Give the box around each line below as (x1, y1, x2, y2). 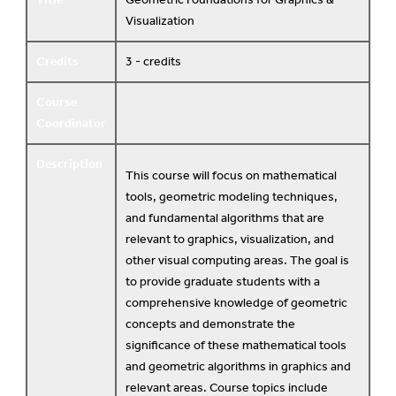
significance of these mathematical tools (126, 338, 346, 354)
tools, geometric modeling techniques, (126, 189, 338, 205)
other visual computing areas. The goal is (126, 253, 349, 269)
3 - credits (126, 53, 181, 69)
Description (36, 156, 103, 171)
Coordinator (36, 115, 106, 131)
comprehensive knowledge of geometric (126, 295, 347, 311)
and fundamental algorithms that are (126, 210, 324, 226)
